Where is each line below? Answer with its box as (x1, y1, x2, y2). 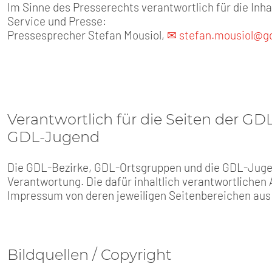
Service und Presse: (7, 14, 106, 29)
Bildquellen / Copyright (7, 245, 172, 263)
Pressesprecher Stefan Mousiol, (7, 28, 167, 42)
